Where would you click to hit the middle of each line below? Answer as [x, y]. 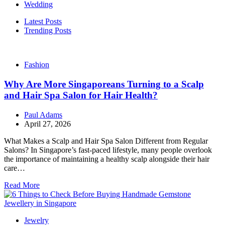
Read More [22, 185]
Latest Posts [43, 22]
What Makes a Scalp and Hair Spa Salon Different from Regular [106, 141]
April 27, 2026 [47, 124]
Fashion [37, 65]
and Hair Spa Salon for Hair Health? [81, 95]
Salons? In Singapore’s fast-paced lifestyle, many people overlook [108, 150]
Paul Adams [43, 115]
